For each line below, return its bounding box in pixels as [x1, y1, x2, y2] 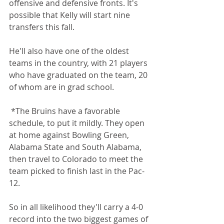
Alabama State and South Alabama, [9, 141, 143, 153]
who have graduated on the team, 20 [9, 69, 149, 81]
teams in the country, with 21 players [9, 57, 149, 69]
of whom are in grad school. [9, 81, 114, 93]
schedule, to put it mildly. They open [9, 117, 146, 129]
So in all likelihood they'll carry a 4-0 [9, 201, 145, 213]
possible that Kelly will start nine [9, 9, 132, 21]
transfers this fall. [9, 21, 74, 33]
